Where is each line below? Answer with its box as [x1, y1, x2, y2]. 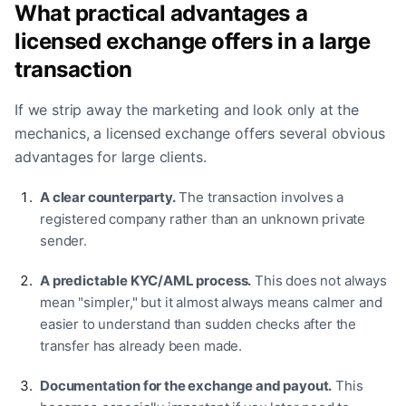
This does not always [251, 271, 387, 289]
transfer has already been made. [40, 336, 243, 354]
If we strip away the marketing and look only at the [14, 100, 359, 119]
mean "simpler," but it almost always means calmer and [40, 293, 382, 311]
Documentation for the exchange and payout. [40, 376, 333, 394]
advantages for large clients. [14, 147, 207, 166]
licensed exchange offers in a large [14, 27, 371, 54]
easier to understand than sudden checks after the [40, 314, 357, 333]
